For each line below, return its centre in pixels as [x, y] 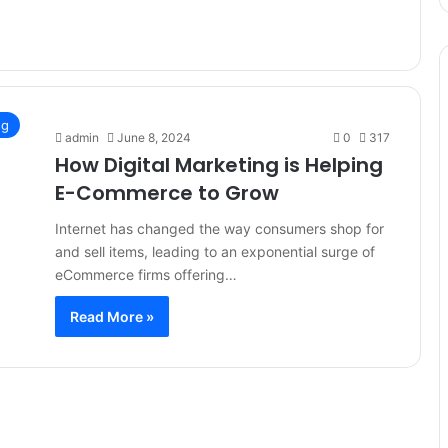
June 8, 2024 [154, 137]
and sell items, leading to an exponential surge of [215, 251]
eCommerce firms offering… [146, 274]
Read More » [112, 316]
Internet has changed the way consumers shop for [219, 228]
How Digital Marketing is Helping [219, 165]
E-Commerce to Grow [167, 193]
